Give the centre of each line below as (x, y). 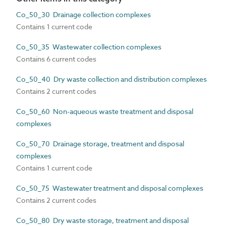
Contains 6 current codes (56, 59)
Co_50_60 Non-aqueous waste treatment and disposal (105, 111)
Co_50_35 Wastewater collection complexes (89, 47)
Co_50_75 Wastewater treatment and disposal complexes (110, 188)
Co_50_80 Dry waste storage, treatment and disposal (102, 220)
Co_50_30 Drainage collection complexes (83, 14)
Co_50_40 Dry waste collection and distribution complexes (111, 79)
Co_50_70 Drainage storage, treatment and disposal (100, 144)
